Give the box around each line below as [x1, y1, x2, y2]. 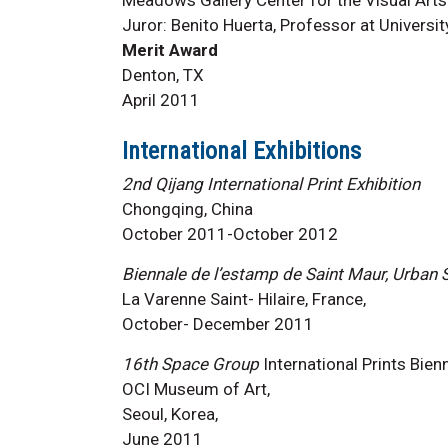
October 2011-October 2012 [122, 223, 338, 244]
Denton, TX [122, 64, 204, 85]
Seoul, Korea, [122, 403, 218, 424]
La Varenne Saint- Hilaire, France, [122, 288, 366, 309]
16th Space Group [122, 353, 259, 374]
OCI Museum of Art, [122, 378, 270, 399]
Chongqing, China [122, 198, 253, 219]
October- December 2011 [122, 313, 314, 334]
